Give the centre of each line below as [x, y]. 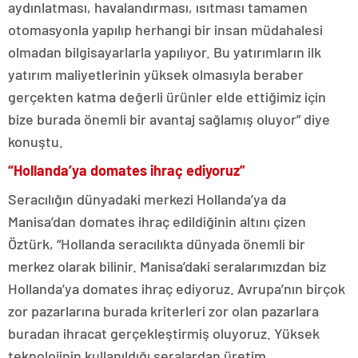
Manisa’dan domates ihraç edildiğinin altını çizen [157, 221]
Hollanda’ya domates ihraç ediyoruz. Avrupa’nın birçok [177, 288]
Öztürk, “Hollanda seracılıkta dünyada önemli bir [157, 243]
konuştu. [36, 141]
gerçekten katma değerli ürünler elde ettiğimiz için [167, 96]
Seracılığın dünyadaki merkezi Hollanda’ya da [147, 199]
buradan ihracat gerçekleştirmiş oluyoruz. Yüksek [164, 333]
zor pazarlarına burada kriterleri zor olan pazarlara [163, 310]
